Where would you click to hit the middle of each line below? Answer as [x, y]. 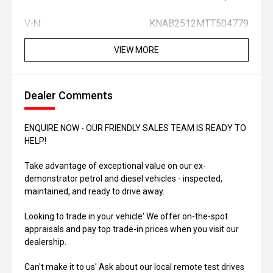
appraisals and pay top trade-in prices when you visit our [132, 229]
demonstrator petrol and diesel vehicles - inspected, [123, 179]
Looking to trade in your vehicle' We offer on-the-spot [126, 217]
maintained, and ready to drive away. [94, 192]
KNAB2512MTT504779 [199, 24]
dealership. [45, 242]
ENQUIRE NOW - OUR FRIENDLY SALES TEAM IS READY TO [135, 128]
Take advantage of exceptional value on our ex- [115, 166]
